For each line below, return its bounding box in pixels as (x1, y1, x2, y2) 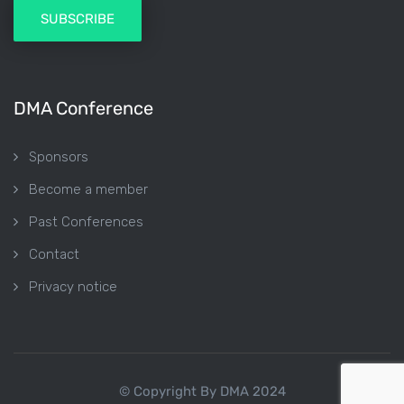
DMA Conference (14, 97, 153, 119)
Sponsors (29, 149, 88, 165)
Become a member (29, 181, 148, 197)
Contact (29, 246, 79, 262)
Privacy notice (29, 279, 117, 295)
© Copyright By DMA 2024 (118, 383, 286, 399)
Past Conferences (29, 214, 143, 230)
